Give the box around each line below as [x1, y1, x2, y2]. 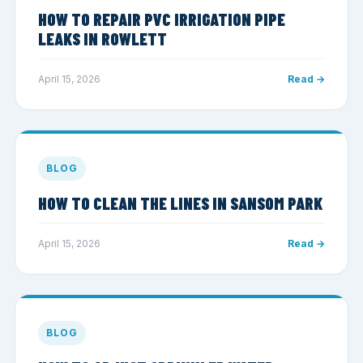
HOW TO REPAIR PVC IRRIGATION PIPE [38, 8, 285, 29]
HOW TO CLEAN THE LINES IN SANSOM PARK [38, 192, 323, 213]
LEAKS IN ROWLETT [38, 28, 167, 49]
